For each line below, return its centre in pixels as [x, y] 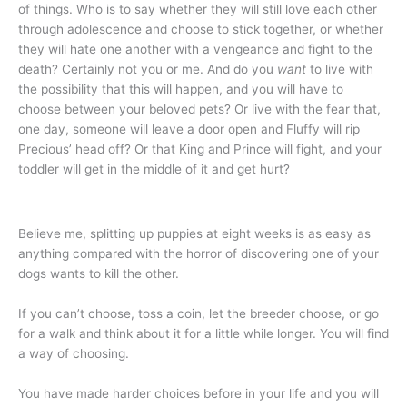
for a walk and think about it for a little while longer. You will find [203, 333]
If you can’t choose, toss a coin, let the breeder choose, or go [199, 313]
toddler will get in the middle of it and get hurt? [154, 169]
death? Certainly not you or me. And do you [148, 69]
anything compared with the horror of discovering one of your [199, 253]
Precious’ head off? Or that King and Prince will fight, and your [200, 149]
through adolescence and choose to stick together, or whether [201, 29]
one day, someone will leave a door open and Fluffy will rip [189, 129]
